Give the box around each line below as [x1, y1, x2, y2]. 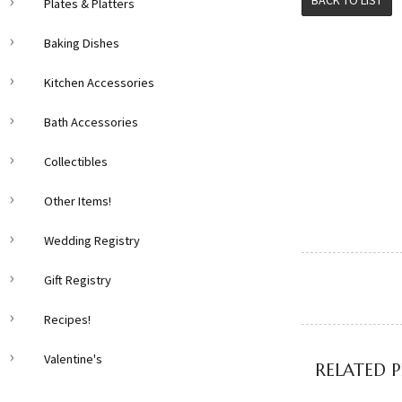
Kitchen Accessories [44, 74, 154, 91]
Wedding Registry [44, 232, 140, 249]
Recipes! [44, 311, 91, 328]
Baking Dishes [44, 35, 119, 51]
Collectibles [44, 153, 108, 170]
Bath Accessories [44, 114, 138, 130]
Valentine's [44, 351, 102, 367]
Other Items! [44, 193, 111, 209]
